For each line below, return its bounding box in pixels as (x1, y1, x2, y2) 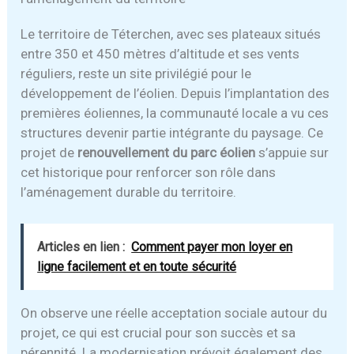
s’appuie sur (255, 144, 330, 160)
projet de (21, 144, 78, 160)
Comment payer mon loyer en (131, 239, 293, 254)
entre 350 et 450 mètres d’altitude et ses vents (21, 45, 300, 62)
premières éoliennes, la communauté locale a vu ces (21, 104, 330, 121)
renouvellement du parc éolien (77, 144, 256, 160)
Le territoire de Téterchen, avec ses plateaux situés (21, 25, 322, 42)
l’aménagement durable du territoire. (21, 183, 237, 200)
